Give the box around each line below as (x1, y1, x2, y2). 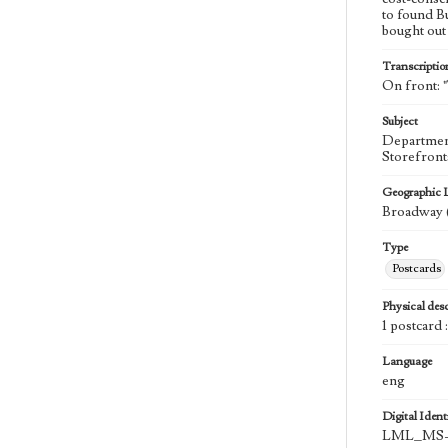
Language (382, 354, 432, 369)
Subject (382, 114, 418, 129)
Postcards (392, 261, 441, 276)
